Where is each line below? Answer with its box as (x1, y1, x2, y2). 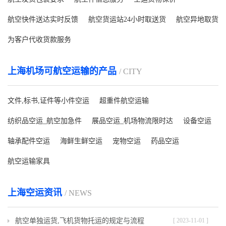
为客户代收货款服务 (8, 35, 71, 43)
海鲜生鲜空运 (60, 137, 102, 145)
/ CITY (119, 67, 142, 76)
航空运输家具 (8, 157, 50, 165)
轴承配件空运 (8, 137, 50, 145)
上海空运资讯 (8, 187, 65, 198)
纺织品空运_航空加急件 (8, 117, 82, 125)
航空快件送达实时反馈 (8, 15, 78, 23)
